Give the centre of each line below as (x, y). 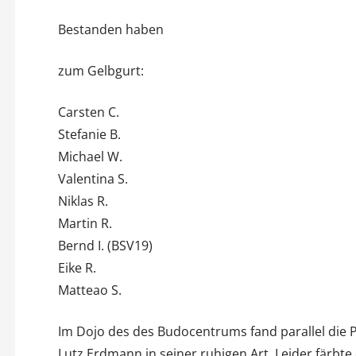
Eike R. (77, 267)
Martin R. (85, 223)
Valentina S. (93, 178)
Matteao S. (89, 290)
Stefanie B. (89, 134)
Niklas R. (83, 201)
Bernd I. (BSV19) (105, 245)
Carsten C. (88, 112)
